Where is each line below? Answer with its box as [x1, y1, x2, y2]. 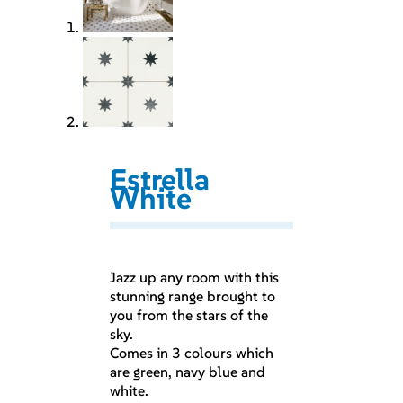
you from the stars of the [110, 306, 269, 325]
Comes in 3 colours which [110, 344, 274, 363]
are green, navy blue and [110, 363, 266, 381]
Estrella [110, 161, 210, 199]
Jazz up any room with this [110, 268, 280, 287]
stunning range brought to [110, 287, 276, 306]
